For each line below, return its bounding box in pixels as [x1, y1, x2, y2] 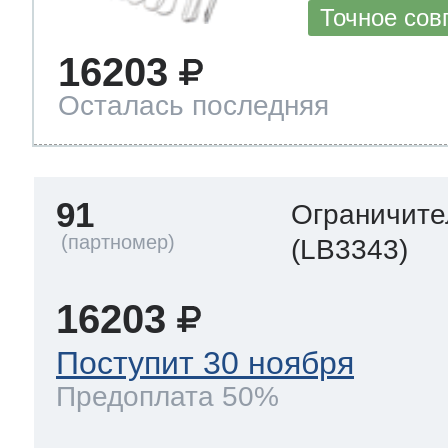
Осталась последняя [58, 90, 329, 122]
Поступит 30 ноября [56, 345, 354, 382]
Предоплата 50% [56, 380, 279, 412]
